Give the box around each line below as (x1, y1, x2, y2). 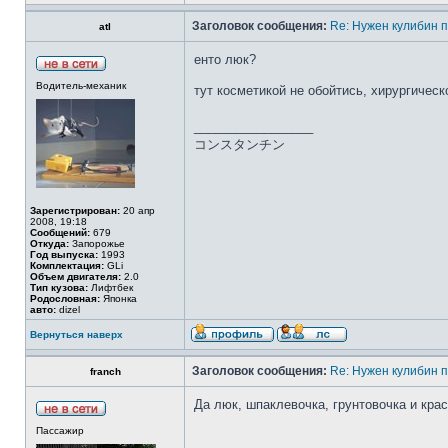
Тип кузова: (30, 282, 88, 293)
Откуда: (30, 238, 69, 249)
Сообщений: (30, 227, 90, 238)
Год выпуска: (30, 249, 98, 260)
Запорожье (69, 238, 125, 249)
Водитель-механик (36, 80, 126, 91)
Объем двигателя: (30, 271, 121, 282)
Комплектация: (30, 260, 104, 271)
